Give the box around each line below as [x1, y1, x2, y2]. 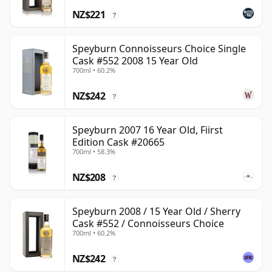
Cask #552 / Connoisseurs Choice [72, 217, 224, 231]
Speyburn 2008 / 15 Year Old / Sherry [72, 205, 240, 219]
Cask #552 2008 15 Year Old [72, 54, 198, 68]
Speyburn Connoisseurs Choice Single [72, 42, 246, 56]
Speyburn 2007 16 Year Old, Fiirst [72, 123, 223, 137]
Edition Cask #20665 [72, 135, 165, 149]
